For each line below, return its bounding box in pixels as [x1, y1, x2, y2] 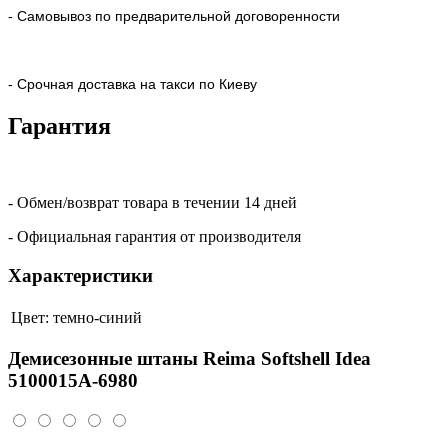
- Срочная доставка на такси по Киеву [8, 76, 257, 93]
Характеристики [8, 265, 153, 286]
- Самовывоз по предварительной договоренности [8, 8, 340, 25]
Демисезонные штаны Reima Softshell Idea [8, 348, 371, 370]
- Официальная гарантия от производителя [8, 228, 301, 246]
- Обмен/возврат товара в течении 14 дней [8, 194, 297, 212]
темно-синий [53, 308, 142, 326]
